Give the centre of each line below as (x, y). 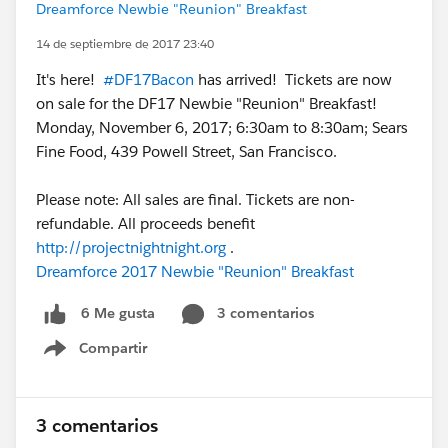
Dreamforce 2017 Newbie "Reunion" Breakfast (195, 271)
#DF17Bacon (148, 79)
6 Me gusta (118, 313)
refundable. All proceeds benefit (145, 223)
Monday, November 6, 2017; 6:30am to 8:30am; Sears (222, 127)
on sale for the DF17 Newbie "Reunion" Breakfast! (206, 103)
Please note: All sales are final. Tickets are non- (195, 199)
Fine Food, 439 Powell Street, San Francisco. (186, 151)
